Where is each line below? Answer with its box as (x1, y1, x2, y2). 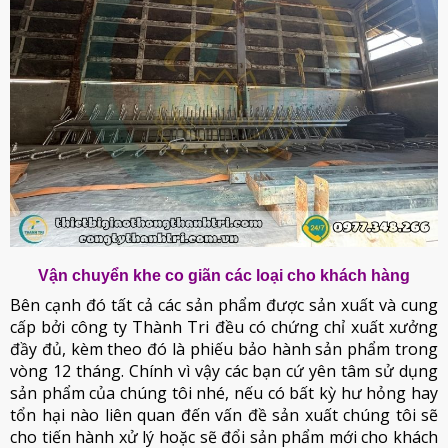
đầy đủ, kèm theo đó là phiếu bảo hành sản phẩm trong (10, 338, 438, 360)
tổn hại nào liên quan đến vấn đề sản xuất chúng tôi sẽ (10, 404, 438, 426)
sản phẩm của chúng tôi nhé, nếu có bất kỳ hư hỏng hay (10, 382, 438, 404)
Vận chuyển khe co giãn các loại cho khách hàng (38, 267, 410, 284)
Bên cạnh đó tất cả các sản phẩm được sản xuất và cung (10, 294, 438, 316)
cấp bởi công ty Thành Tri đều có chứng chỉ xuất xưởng (10, 316, 438, 338)
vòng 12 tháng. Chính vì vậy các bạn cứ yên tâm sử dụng (10, 360, 438, 382)
